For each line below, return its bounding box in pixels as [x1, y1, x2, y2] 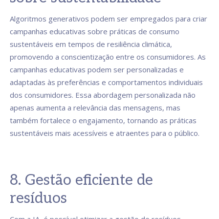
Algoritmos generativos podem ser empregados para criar [10, 14, 207, 23]
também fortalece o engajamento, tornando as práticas [10, 115, 197, 125]
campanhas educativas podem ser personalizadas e [10, 65, 184, 74]
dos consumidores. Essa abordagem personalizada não [10, 90, 196, 100]
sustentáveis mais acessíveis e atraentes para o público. [10, 128, 199, 138]
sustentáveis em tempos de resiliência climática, [10, 39, 172, 49]
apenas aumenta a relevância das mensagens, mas [10, 103, 180, 112]
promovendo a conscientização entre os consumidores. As [10, 52, 206, 62]
